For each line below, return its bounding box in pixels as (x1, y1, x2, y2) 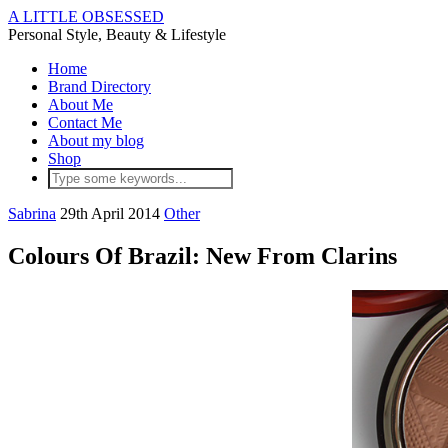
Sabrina (8, 205, 56, 222)
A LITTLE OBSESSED (8, 8, 164, 25)
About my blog (48, 132, 144, 149)
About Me (48, 96, 113, 113)
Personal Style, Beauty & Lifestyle (8, 26, 226, 43)
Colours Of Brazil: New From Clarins (8, 242, 397, 269)
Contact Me (48, 114, 122, 131)
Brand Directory (48, 78, 151, 95)
